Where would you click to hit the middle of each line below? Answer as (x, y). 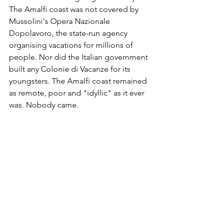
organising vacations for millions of (72, 45)
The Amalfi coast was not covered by (75, 9)
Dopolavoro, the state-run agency (69, 33)
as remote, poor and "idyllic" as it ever (78, 93)
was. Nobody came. (44, 105)
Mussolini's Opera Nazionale (60, 21)
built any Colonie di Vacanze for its (71, 69)
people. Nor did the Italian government (79, 57)
